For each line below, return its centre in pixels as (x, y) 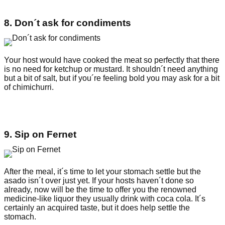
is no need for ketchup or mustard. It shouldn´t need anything (111, 69)
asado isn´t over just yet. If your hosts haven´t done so (99, 181)
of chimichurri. (29, 87)
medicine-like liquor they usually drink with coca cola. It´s (105, 199)
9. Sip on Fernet (40, 135)
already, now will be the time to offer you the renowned (100, 190)
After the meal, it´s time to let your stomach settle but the (102, 172)
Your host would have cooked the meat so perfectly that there (112, 60)
